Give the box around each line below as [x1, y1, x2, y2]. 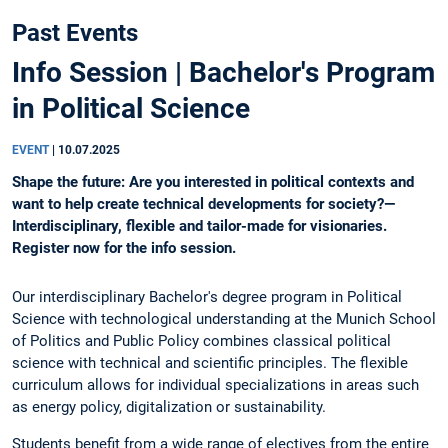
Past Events [12, 19, 138, 48]
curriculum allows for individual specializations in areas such [12, 376, 419, 395]
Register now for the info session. [12, 239, 236, 258]
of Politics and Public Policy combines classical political [12, 332, 391, 351]
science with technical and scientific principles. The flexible [12, 354, 408, 373]
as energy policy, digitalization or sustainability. [12, 398, 326, 417]
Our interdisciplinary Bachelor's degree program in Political [12, 288, 402, 307]
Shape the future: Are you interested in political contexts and [12, 173, 414, 192]
